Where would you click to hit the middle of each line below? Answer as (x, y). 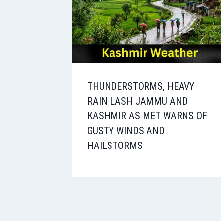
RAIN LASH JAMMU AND (138, 101)
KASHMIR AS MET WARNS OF (147, 116)
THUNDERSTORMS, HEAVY (141, 86)
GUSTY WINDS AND (126, 130)
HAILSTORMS (115, 145)
